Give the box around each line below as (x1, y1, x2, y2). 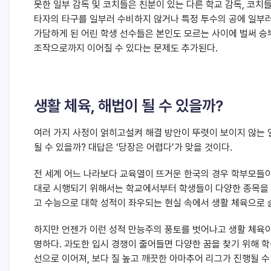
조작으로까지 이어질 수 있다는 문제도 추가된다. (34, 42, 218, 54)
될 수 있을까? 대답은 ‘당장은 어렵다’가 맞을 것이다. (34, 142, 232, 154)
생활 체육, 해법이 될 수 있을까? (34, 96, 223, 116)
